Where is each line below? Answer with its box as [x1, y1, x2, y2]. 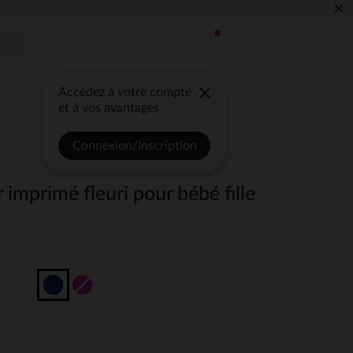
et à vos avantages [58, 102, 160, 114]
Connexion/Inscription [72, 139, 197, 152]
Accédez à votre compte [58, 86, 192, 98]
